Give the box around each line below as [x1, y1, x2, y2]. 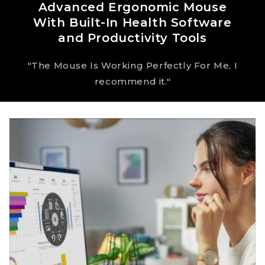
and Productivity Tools [58, 31, 207, 46]
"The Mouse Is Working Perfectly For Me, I [27, 60, 238, 72]
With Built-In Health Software [33, 15, 232, 30]
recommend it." [94, 76, 171, 88]
